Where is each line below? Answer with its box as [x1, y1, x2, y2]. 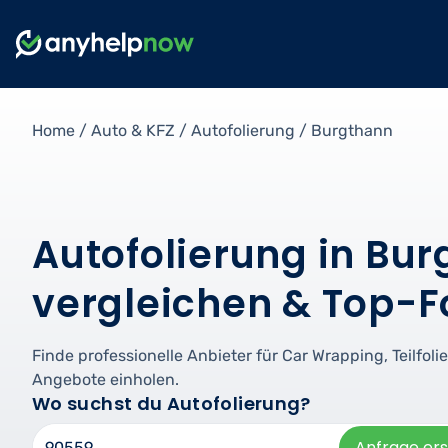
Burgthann [311, 121, 393, 140]
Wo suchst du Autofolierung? [32, 390, 311, 416]
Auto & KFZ [91, 121, 175, 140]
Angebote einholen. [32, 369, 179, 389]
